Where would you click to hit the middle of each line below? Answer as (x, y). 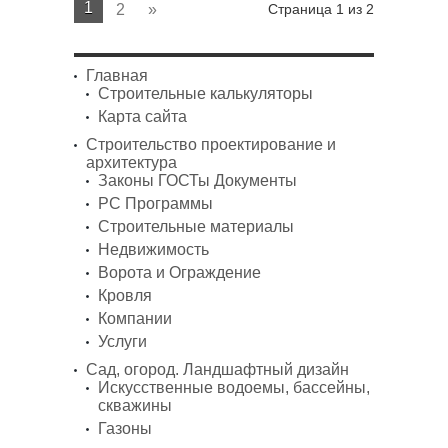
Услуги (122, 341)
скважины (135, 405)
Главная (117, 75)
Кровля (125, 295)
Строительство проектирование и (211, 144)
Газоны (125, 428)
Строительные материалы (196, 226)
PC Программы (155, 203)
